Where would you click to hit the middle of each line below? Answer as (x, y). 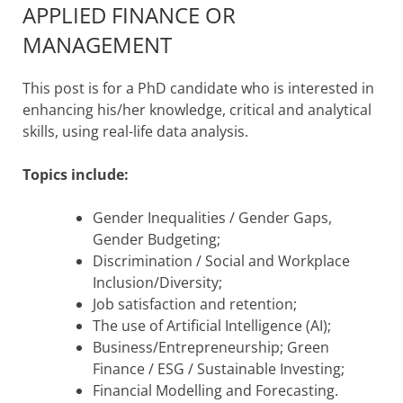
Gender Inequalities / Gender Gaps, (212, 217)
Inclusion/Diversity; (157, 282)
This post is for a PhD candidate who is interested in (198, 88)
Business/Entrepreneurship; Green (211, 347)
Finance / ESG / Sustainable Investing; (219, 368)
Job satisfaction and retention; (195, 304)
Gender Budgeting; (157, 239)
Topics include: (76, 174)
